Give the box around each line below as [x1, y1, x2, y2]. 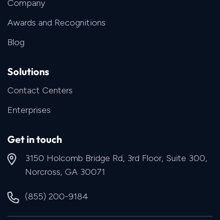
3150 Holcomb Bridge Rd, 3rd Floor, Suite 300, [25, 152, 207, 164]
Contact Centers [7, 84, 73, 96]
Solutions [7, 65, 49, 78]
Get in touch [7, 133, 62, 145]
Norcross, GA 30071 [25, 166, 105, 177]
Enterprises [7, 104, 51, 115]
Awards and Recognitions [7, 17, 106, 28]
